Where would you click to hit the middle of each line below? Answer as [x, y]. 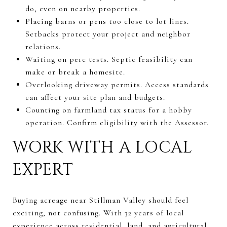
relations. [43, 46]
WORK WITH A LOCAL [103, 147]
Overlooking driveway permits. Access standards [117, 84]
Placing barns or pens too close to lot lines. [107, 21]
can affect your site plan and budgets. [95, 97]
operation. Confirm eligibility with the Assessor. [117, 122]
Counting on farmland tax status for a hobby [108, 110]
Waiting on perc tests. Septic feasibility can [109, 59]
